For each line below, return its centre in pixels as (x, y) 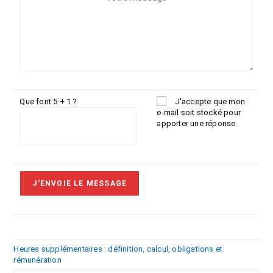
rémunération (37, 260)
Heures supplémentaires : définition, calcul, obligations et (118, 249)
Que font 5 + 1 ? (48, 102)
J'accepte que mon (210, 102)
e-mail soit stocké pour (199, 113)
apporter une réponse (196, 124)
